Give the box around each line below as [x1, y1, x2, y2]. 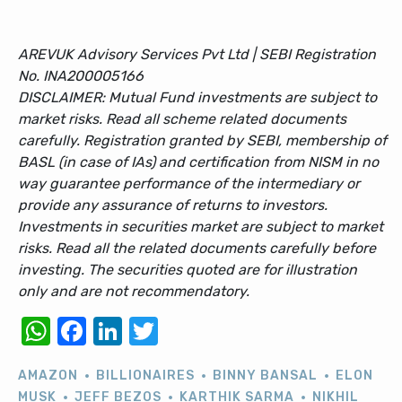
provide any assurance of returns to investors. [18, 197, 328, 214]
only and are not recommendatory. [18, 283, 249, 301]
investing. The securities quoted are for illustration [18, 261, 357, 279]
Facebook [86, 314, 215, 349]
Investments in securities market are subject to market [18, 218, 383, 236]
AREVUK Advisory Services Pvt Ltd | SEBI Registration [18, 46, 376, 64]
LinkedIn [122, 314, 233, 349]
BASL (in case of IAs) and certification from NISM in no [18, 153, 379, 171]
